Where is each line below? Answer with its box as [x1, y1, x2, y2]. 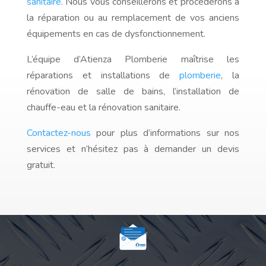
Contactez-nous [26, 126, 91, 140]
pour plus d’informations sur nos [90, 126, 240, 140]
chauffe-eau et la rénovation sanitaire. [26, 101, 180, 115]
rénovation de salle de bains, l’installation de [26, 85, 240, 99]
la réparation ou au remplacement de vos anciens [26, 11, 240, 25]
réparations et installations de [26, 69, 180, 83]
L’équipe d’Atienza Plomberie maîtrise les [26, 53, 240, 66]
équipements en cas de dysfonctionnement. [26, 27, 205, 41]
